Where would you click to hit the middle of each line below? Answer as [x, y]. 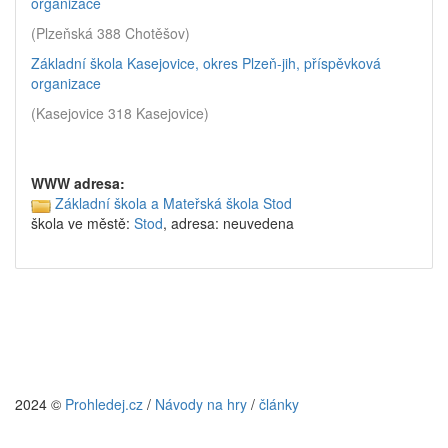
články [279, 404]
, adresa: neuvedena [228, 223]
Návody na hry [201, 404]
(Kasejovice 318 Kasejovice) [120, 113]
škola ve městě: [82, 223]
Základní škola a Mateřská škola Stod [173, 203]
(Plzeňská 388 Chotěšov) [110, 33]
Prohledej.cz [104, 404]
